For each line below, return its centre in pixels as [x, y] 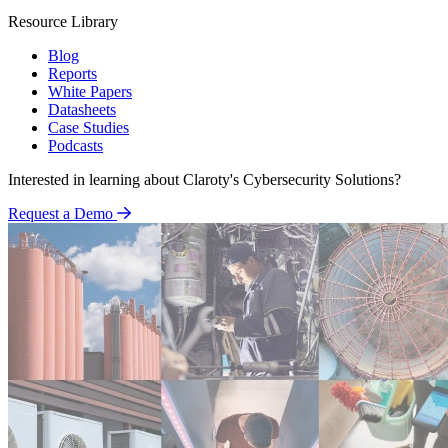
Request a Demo [60, 213]
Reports [72, 73]
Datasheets [82, 109]
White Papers [90, 91]
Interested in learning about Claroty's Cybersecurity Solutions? [204, 179]
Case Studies [88, 127]
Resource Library [63, 21]
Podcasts [75, 145]
